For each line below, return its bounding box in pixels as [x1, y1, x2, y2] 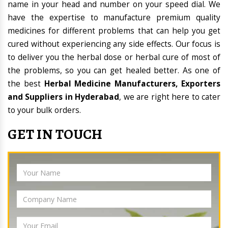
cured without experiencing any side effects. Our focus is [8, 39, 220, 50]
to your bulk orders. [8, 105, 81, 116]
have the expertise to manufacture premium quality [8, 12, 220, 23]
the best [8, 78, 44, 90]
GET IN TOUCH [8, 125, 103, 145]
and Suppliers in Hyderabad [8, 92, 120, 103]
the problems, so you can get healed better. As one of [8, 65, 220, 76]
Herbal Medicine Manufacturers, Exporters [44, 78, 221, 90]
